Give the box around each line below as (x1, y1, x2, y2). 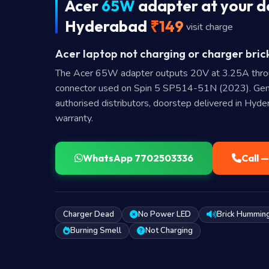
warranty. (55, 111, 93, 125)
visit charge (186, 20, 233, 34)
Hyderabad (65, 16, 150, 36)
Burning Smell (70, 225, 121, 236)
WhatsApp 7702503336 (83, 151, 193, 164)
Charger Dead (63, 208, 114, 220)
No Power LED (138, 208, 191, 220)
